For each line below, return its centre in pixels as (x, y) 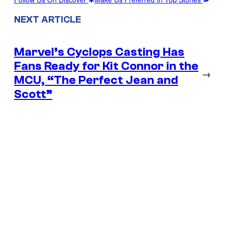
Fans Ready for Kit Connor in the (106, 66)
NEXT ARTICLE (47, 20)
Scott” (33, 94)
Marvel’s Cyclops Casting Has (99, 52)
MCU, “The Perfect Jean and (96, 80)
